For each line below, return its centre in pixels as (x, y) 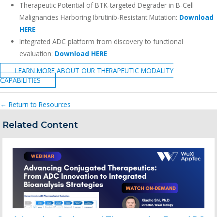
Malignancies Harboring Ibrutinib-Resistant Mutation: (99, 17)
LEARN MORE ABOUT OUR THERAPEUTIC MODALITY (94, 71)
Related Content (40, 125)
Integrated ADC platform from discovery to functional (101, 41)
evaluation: (37, 53)
